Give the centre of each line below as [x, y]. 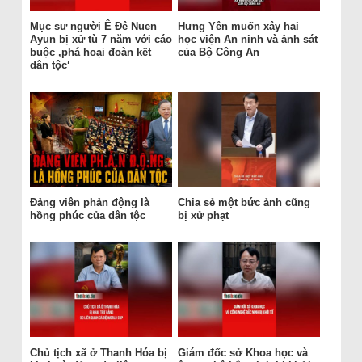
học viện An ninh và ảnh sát [247, 40]
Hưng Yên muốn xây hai [238, 27]
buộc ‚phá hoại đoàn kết [90, 53]
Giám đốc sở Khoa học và [242, 353]
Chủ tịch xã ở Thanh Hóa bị [98, 353]
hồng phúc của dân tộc [87, 216]
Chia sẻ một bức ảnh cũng [244, 203]
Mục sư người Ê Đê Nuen [93, 27]
